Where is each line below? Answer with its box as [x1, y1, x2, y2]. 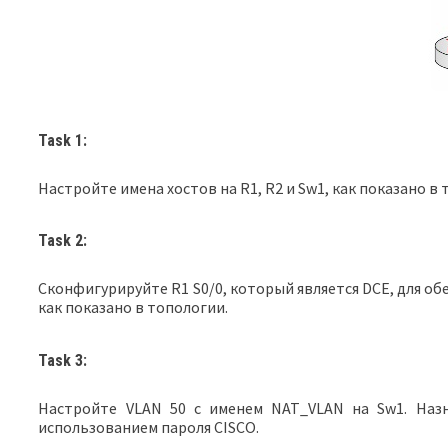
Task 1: [38, 130, 88, 150]
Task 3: [38, 350, 88, 370]
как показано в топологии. [38, 297, 229, 318]
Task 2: [38, 231, 88, 251]
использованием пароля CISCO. [38, 416, 260, 437]
